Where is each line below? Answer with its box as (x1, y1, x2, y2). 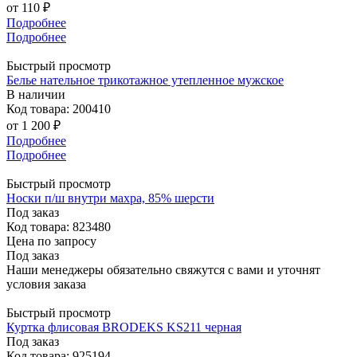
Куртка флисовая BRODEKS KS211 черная (6, 320, 241, 334)
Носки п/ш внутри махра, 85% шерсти (6, 190, 214, 205)
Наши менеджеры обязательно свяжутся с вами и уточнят (6, 262, 320, 277)
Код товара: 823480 (6, 219, 111, 233)
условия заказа (6, 277, 86, 291)
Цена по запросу (6, 233, 96, 248)
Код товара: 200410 (6, 101, 111, 116)
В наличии (6, 87, 65, 101)
